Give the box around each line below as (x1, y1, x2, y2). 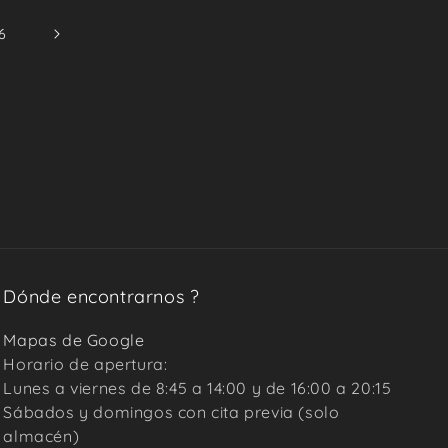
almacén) (3, 426, 80, 446)
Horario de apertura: (3, 354, 168, 374)
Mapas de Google (3, 330, 145, 350)
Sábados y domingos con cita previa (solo (3, 402, 340, 422)
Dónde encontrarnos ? (3, 285, 200, 308)
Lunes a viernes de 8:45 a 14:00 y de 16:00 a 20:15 (3, 378, 392, 398)
